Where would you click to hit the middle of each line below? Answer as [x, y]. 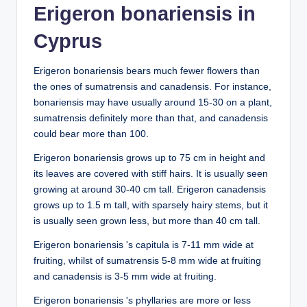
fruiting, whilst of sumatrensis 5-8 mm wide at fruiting [147, 261]
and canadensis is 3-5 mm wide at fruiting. [125, 277]
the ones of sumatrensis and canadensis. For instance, [152, 87]
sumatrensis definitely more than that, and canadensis [151, 118]
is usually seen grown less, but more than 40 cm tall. [147, 221]
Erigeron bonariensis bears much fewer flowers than [147, 71]
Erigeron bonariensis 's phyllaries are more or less [142, 300]
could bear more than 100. [91, 134]
